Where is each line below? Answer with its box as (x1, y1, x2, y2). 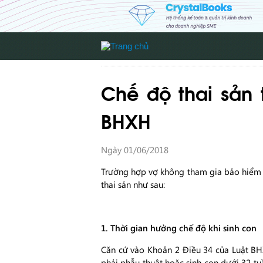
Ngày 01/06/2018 (101, 144, 168, 156)
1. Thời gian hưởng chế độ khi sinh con (101, 222, 257, 234)
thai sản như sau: (101, 178, 165, 190)
